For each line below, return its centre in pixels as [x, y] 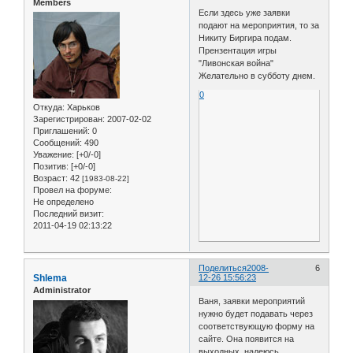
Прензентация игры [238, 51]
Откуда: [49, 108]
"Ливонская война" [236, 63]
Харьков [82, 108]
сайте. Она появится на [247, 338]
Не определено [63, 202]
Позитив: [51, 167]
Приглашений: [61, 131]
